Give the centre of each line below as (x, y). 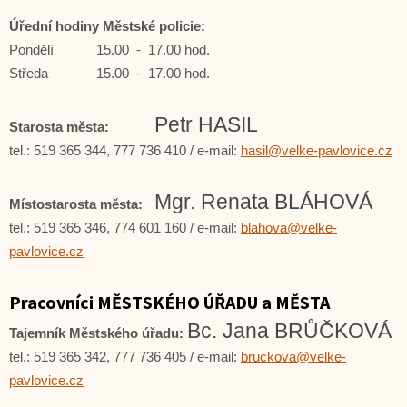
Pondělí (31, 50)
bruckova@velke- (293, 357)
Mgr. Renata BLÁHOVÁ (263, 202)
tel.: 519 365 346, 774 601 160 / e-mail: (125, 228)
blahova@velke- (289, 228)
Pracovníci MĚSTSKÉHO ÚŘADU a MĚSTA (169, 302)
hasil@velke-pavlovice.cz (317, 150)
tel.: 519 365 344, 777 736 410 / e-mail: (125, 150)
